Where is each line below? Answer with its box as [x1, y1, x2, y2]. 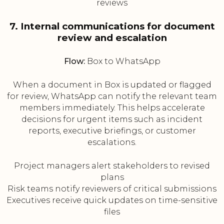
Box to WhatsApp [84, 56, 160, 66]
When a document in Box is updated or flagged [12, 80, 211, 90]
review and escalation [57, 32, 167, 44]
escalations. [87, 137, 136, 147]
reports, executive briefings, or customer [28, 126, 196, 136]
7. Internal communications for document [9, 20, 215, 32]
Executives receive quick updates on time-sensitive [6, 195, 217, 205]
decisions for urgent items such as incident [21, 114, 202, 124]
